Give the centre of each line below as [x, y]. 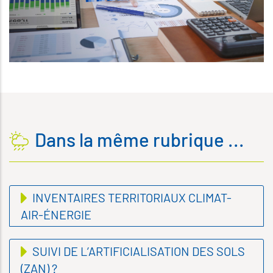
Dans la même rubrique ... [140, 140]
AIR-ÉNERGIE [56, 215]
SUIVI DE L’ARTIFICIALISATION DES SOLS [137, 251]
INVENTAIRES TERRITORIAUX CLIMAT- [130, 198]
